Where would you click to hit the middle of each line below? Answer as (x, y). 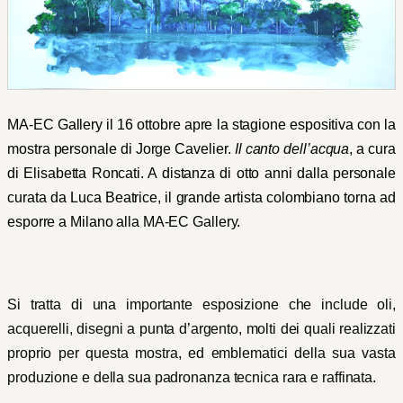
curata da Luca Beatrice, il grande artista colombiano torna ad (201, 197)
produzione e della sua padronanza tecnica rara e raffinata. (192, 378)
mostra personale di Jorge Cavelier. (121, 149)
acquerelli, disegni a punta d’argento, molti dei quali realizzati (201, 329)
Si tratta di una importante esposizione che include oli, (201, 305)
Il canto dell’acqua (292, 149)
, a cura (372, 149)
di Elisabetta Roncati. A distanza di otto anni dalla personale (201, 173)
